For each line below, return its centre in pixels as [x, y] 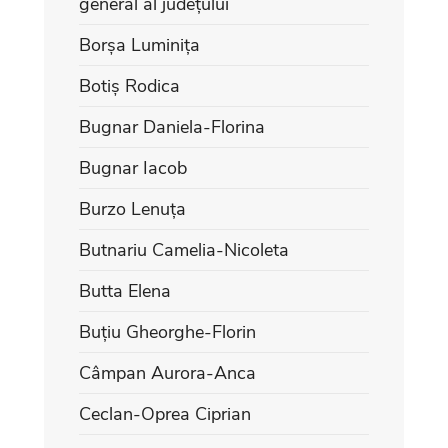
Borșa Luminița [139, 44]
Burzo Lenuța [132, 208]
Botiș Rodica [129, 85]
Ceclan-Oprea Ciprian [165, 413]
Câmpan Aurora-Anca [167, 372]
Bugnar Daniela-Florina [172, 126]
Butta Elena [125, 290]
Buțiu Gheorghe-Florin [167, 331]
